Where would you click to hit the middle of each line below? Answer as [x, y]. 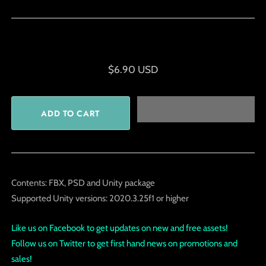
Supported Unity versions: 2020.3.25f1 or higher [100, 199]
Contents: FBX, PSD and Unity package [83, 183]
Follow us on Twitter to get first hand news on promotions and [124, 243]
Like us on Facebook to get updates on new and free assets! [119, 228]
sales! [21, 259]
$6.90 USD [133, 70]
